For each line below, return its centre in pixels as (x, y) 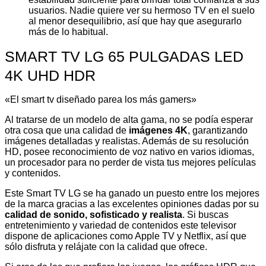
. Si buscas (205, 215)
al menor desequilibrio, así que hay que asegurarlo (135, 21)
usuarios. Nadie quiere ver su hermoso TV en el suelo (142, 11)
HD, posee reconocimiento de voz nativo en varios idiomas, (129, 152)
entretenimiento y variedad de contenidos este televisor (121, 226)
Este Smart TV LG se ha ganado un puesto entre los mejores (132, 194)
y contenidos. (33, 173)
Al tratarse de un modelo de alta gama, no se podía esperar (129, 120)
